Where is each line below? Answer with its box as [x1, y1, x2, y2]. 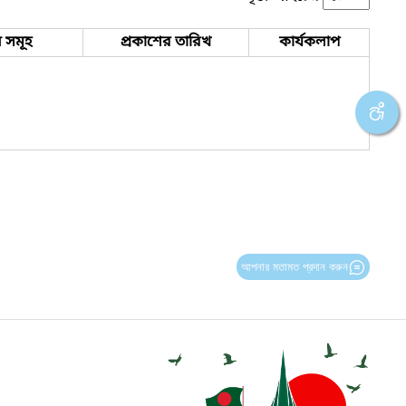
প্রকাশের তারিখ [121, 32, 211, 53]
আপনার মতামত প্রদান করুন [240, 259, 348, 274]
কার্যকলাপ [278, 32, 340, 53]
